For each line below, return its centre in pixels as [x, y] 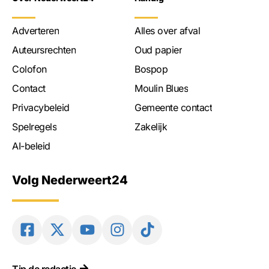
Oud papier [158, 50]
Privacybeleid [41, 107]
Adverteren [35, 30]
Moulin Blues [161, 88]
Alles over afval [167, 30]
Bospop [151, 69]
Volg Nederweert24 [70, 180]
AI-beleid [31, 146]
